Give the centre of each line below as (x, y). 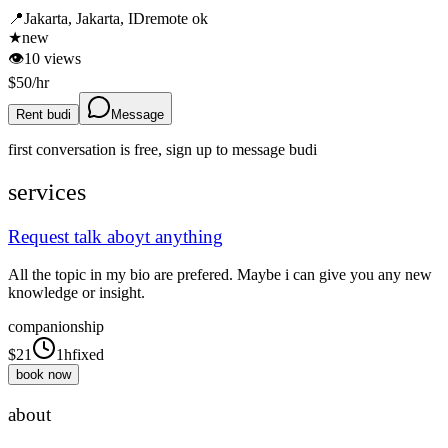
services (47, 191)
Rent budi (43, 114)
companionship (56, 327)
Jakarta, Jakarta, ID (84, 18)
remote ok (176, 18)
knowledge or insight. (76, 293)
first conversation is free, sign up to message (146, 149)
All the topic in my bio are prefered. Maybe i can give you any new (220, 275)
